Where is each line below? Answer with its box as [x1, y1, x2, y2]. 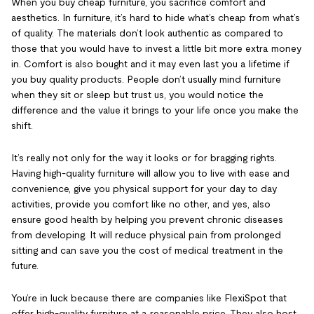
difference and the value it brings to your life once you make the [11, 104, 299, 116]
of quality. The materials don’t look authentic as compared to [11, 27, 283, 39]
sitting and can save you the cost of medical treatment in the [11, 244, 283, 256]
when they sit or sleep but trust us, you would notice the [11, 88, 264, 100]
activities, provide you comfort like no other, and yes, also [11, 198, 271, 210]
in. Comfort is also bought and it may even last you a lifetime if [11, 57, 289, 69]
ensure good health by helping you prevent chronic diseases [11, 213, 283, 225]
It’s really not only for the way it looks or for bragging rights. [11, 151, 277, 163]
